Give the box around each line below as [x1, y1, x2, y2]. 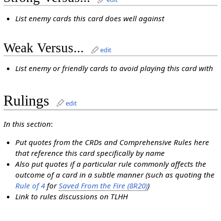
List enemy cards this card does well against [15, 13, 165, 23]
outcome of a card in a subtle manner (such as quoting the [15, 169, 215, 180]
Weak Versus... [3, 40, 84, 55]
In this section [3, 118, 51, 129]
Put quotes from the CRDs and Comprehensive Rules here [15, 137, 210, 147]
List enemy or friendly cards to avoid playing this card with [15, 63, 214, 74]
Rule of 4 [15, 180, 45, 190]
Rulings [3, 92, 49, 110]
